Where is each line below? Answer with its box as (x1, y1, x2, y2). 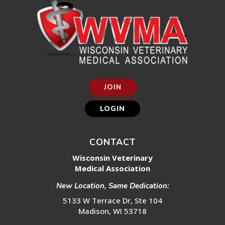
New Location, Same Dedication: (56, 180, 169, 191)
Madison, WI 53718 (78, 205, 147, 216)
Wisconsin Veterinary (72, 152, 153, 163)
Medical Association (75, 163, 150, 173)
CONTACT (89, 136, 136, 148)
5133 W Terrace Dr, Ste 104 (63, 195, 162, 205)
